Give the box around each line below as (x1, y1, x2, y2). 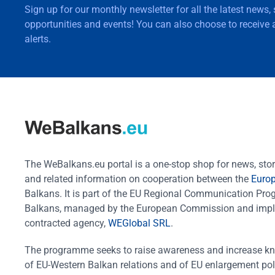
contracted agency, (25, 217, 106, 230)
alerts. (25, 33, 51, 45)
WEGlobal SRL (108, 217, 171, 230)
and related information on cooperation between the (25, 173, 249, 185)
